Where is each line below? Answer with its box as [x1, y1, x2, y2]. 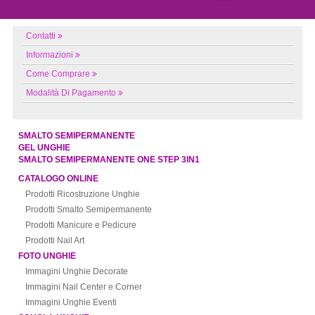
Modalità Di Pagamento [26, 88, 117, 98]
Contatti [26, 31, 56, 41]
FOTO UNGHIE [18, 251, 77, 262]
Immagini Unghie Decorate [25, 266, 129, 277]
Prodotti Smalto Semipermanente [25, 205, 153, 215]
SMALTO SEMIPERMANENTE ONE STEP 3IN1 [18, 155, 200, 165]
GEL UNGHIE [18, 143, 71, 153]
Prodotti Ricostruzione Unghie [25, 189, 141, 200]
